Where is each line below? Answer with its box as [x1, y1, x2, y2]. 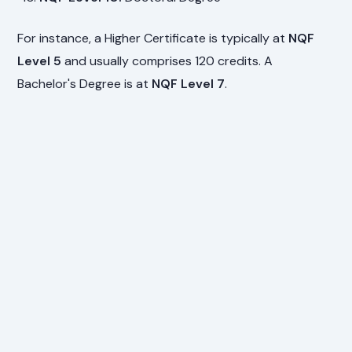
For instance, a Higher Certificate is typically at [17, 29, 289, 46]
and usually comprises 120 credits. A [61, 52, 273, 69]
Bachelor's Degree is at [17, 75, 152, 92]
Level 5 [17, 52, 62, 69]
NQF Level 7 [152, 75, 225, 92]
